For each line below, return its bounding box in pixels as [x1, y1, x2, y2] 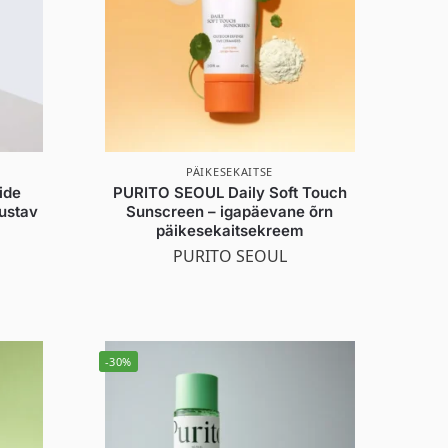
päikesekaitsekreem [155, 220, 304, 240]
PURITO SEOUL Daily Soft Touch [112, 182, 347, 202]
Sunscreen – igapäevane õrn [126, 201, 334, 221]
